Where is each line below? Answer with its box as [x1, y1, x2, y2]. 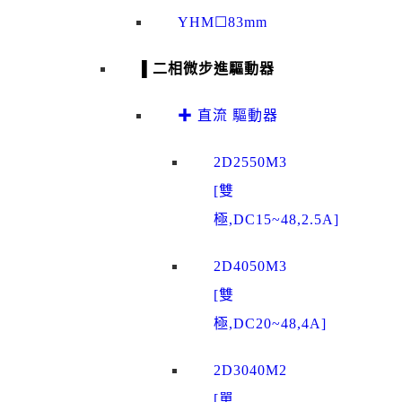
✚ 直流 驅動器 [178, 108, 278, 124]
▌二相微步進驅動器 [142, 61, 275, 77]
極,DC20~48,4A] [214, 316, 327, 332]
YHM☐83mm [178, 14, 267, 31]
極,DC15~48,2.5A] [214, 212, 339, 228]
